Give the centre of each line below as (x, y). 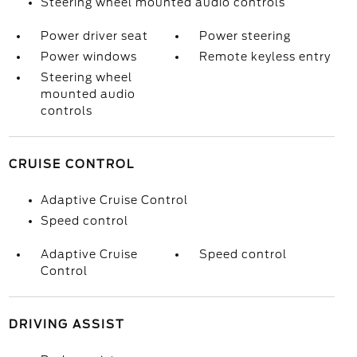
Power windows (88, 57)
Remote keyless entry (265, 57)
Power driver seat (94, 36)
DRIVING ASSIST (67, 324)
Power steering (245, 36)
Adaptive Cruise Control (114, 200)
